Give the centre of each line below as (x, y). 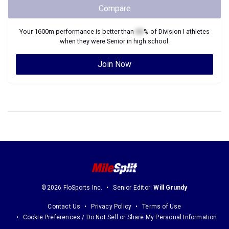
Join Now (114, 64)
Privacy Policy (111, 207)
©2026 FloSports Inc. (72, 188)
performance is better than (95, 31)
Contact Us (64, 207)
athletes (197, 31)
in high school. (147, 41)
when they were (83, 41)
